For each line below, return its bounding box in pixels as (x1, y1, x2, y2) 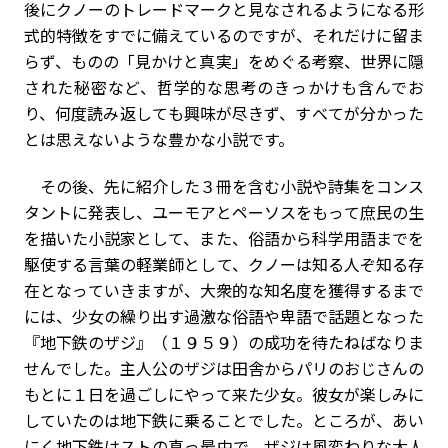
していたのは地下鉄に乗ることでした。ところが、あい (24, 408, 424, 432)
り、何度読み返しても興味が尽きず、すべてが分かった (24, 101, 424, 125)
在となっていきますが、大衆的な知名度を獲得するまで (24, 278, 424, 302)
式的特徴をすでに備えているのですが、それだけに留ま (24, 23, 424, 47)
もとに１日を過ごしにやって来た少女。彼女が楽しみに (24, 382, 424, 406)
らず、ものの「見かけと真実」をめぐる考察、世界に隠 (24, 49, 424, 73)
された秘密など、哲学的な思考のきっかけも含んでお (24, 75, 424, 99)
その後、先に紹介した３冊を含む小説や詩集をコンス (24, 174, 424, 198)
